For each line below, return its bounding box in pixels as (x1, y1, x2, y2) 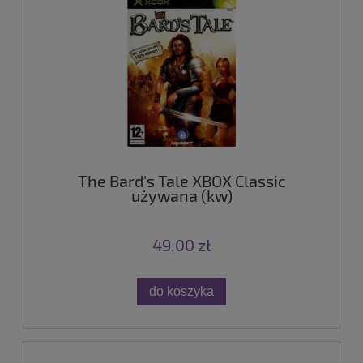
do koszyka (149, 284, 214, 299)
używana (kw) (130, 186, 233, 206)
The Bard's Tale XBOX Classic (77, 171, 286, 191)
